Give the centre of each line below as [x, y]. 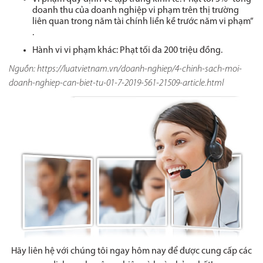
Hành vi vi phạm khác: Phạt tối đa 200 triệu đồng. [127, 50]
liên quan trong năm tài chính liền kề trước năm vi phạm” [143, 22]
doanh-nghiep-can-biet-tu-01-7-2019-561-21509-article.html [116, 84]
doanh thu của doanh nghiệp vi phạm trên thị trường [136, 11]
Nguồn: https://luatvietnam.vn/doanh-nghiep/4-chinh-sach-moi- [125, 70]
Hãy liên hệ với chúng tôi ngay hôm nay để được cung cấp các [131, 252]
